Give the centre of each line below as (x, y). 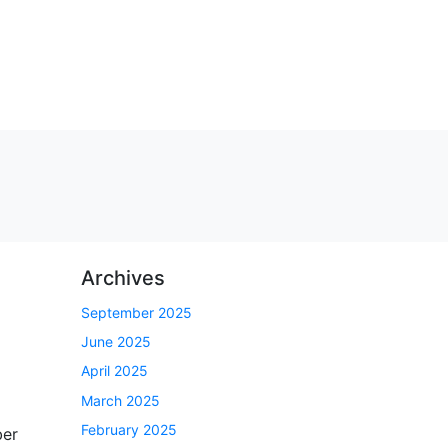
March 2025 (120, 400)
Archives (123, 277)
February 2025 (129, 430)
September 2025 (136, 312)
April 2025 (114, 371)
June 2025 (116, 342)
